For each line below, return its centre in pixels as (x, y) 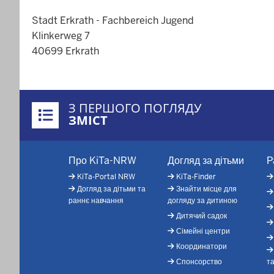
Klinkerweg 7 (61, 35)
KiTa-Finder (196, 176)
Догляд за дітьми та (111, 189)
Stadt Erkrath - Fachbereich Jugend (113, 20)
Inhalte (35, 113)
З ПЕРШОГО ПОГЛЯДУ (135, 108)
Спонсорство (199, 261)
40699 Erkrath (65, 51)
